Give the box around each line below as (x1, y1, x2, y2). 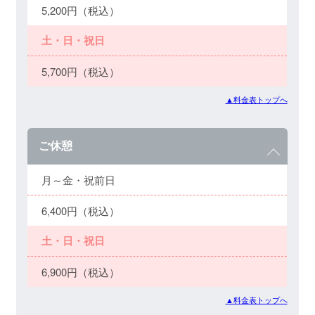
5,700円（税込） (41, 64, 120, 79)
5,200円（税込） (41, 3, 120, 18)
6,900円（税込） (41, 264, 120, 280)
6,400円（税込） (41, 203, 120, 219)
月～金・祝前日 (41, 172, 116, 188)
